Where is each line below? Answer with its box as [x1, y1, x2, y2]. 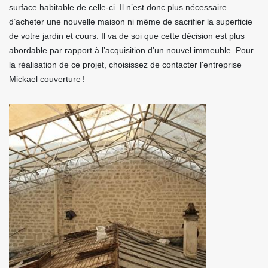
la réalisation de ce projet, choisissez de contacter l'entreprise [9, 60, 242, 69]
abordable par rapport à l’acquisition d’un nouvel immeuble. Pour [9, 45, 254, 55]
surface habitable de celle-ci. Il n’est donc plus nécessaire [9, 2, 227, 12]
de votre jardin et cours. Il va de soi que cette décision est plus [9, 31, 245, 41]
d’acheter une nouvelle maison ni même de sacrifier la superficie [9, 17, 252, 26]
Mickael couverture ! [9, 74, 85, 84]
